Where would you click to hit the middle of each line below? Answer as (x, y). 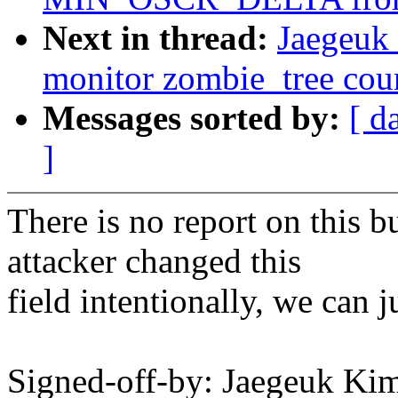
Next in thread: (160, 38)
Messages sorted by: (196, 118)
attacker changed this (154, 261)
